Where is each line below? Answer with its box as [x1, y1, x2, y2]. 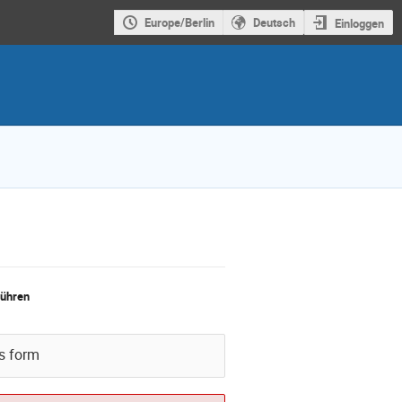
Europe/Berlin [144, 14, 214, 31]
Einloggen [334, 14, 384, 31]
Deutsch [252, 14, 295, 31]
